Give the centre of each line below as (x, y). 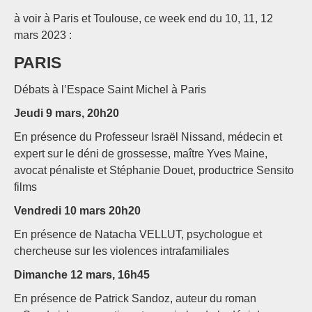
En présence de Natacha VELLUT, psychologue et (138, 235)
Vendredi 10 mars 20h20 (77, 211)
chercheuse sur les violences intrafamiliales (122, 251)
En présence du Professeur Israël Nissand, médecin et (148, 137)
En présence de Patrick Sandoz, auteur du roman (135, 299)
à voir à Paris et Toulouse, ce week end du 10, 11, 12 (143, 19)
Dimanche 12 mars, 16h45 (82, 275)
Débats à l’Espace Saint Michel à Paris (110, 90)
